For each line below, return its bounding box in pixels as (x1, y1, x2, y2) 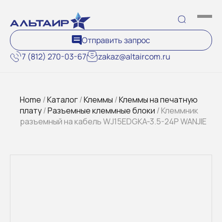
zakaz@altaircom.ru (98, 51, 170, 62)
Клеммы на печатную (119, 94, 198, 105)
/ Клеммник (155, 105, 198, 116)
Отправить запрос (82, 35, 150, 46)
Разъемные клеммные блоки (48, 105, 155, 116)
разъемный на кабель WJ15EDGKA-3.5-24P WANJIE (20, 116, 207, 127)
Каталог (47, 94, 78, 105)
